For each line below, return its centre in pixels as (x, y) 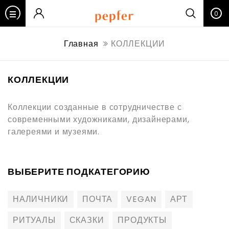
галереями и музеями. (55, 132)
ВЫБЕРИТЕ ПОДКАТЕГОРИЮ (79, 171)
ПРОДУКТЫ (142, 220)
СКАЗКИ (87, 220)
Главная (81, 44)
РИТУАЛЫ (34, 220)
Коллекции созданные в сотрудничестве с (95, 107)
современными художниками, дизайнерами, (99, 119)
